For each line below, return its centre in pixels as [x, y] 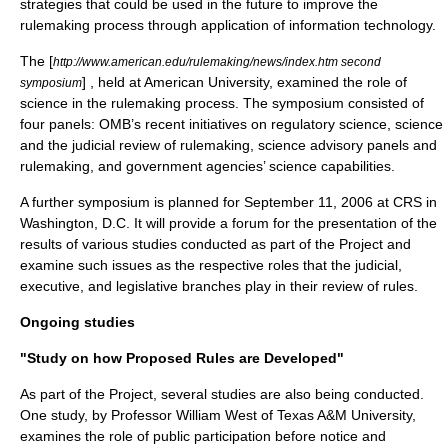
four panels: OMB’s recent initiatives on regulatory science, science [231, 124]
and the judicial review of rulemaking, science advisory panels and [228, 145]
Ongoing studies [77, 322]
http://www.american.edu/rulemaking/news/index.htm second [217, 61]
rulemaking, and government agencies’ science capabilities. [207, 166]
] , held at [113, 82]
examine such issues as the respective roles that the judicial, [211, 265]
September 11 [288, 202]
